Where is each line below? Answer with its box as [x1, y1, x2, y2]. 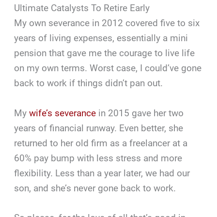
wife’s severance [29, 107, 96, 119]
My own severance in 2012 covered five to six [14, 17, 200, 29]
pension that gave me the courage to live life [14, 47, 195, 59]
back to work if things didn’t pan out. [14, 77, 163, 89]
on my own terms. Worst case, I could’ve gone [14, 62, 202, 74]
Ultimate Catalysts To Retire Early [14, 2, 150, 14]
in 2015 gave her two [96, 107, 184, 119]
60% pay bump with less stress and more [14, 152, 183, 164]
